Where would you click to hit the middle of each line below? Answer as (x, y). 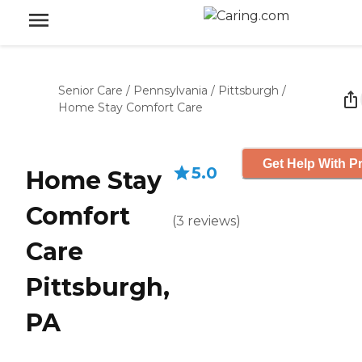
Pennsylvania (170, 90)
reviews (212, 221)
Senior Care (90, 90)
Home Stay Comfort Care (130, 107)
